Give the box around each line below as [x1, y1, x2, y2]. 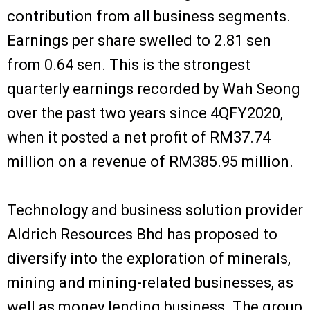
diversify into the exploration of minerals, [7, 249, 291, 267]
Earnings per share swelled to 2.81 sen [7, 31, 271, 49]
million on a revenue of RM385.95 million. [7, 152, 293, 170]
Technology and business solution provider [7, 201, 303, 219]
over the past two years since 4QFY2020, [7, 104, 283, 122]
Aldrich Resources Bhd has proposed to [7, 225, 277, 243]
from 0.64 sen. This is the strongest [7, 55, 250, 73]
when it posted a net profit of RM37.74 [7, 128, 271, 146]
